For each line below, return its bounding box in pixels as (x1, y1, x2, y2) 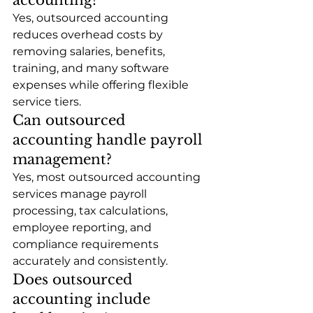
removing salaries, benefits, (13, 44, 168, 58)
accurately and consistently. (13, 254, 168, 268)
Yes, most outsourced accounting (13, 170, 203, 184)
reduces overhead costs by (13, 27, 166, 41)
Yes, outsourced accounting (13, 10, 171, 24)
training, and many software (13, 61, 172, 75)
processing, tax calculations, (13, 203, 170, 217)
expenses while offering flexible (13, 78, 191, 92)
